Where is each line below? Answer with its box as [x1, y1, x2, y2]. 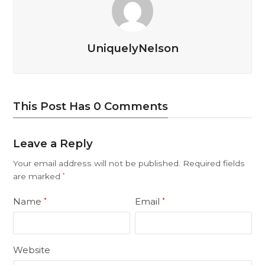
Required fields [183, 159, 245, 169]
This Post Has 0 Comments [13, 99, 169, 114]
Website [13, 244, 51, 256]
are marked [13, 172, 63, 182]
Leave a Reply [13, 137, 93, 151]
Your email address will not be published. [13, 159, 181, 169]
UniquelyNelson [86, 41, 179, 56]
